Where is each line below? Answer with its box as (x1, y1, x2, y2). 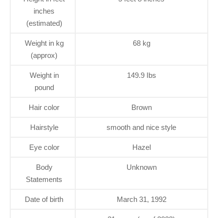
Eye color (29, 143, 59, 152)
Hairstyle (30, 123, 58, 132)
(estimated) (26, 19, 62, 28)
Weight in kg (24, 39, 64, 48)
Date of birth (25, 195, 63, 204)
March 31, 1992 (116, 195, 166, 204)
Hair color (29, 103, 59, 112)
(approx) (31, 51, 57, 60)
